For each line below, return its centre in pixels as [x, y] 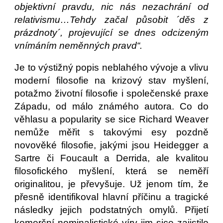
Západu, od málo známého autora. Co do [111, 106]
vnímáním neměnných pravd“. [80, 46]
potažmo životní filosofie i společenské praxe [111, 93]
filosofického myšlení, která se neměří [111, 171]
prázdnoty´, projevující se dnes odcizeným [111, 33]
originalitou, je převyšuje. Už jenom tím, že [111, 184]
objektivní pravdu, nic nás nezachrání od [111, 7]
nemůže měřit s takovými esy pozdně [111, 132]
